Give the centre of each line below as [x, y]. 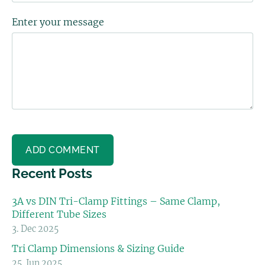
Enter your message [58, 22]
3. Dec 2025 [35, 229]
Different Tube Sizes [59, 214]
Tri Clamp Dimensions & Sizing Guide [98, 248]
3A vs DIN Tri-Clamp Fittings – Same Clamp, [116, 201]
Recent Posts [52, 173]
